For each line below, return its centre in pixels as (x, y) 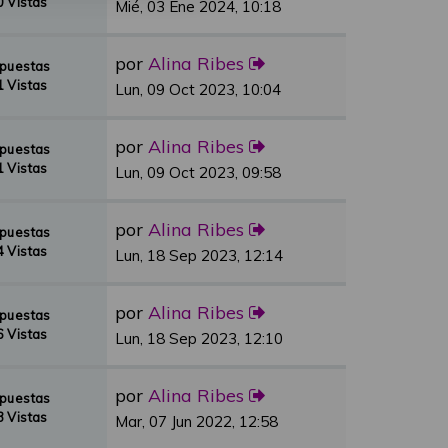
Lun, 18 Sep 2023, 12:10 (199, 338)
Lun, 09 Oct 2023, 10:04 (198, 89)
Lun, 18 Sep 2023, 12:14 (199, 255)
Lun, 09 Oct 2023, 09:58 (198, 172)
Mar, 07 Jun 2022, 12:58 (196, 421)
